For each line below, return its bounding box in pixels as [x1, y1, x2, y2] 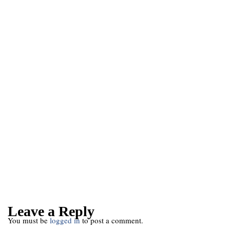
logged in [50, 215, 80, 225]
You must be [8, 215, 50, 225]
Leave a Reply [8, 203, 94, 219]
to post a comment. [80, 215, 143, 225]
